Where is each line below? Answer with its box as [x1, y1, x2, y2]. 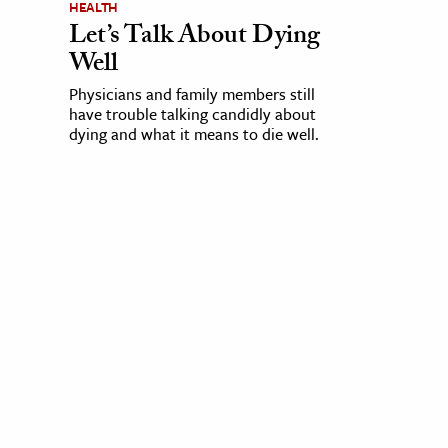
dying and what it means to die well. [68, 122, 319, 147]
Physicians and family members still [68, 82, 315, 107]
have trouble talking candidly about [68, 102, 316, 127]
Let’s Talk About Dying [68, 16, 320, 61]
